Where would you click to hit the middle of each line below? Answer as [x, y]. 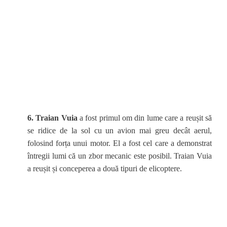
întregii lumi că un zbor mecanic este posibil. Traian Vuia [120, 156]
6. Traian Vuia [52, 118]
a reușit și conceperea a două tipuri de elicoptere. [105, 168]
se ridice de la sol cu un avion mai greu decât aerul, [120, 130]
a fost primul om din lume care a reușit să [146, 118]
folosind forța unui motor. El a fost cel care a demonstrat [120, 143]
